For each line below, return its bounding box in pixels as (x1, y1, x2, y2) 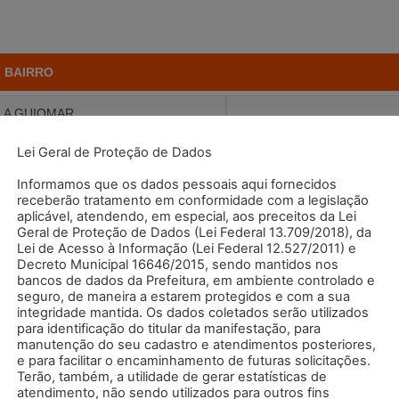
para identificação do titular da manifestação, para (17, 321, 321, 337)
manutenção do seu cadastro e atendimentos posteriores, (17, 337, 376, 353)
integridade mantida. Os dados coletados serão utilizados (17, 305, 369, 321)
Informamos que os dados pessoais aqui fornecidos (17, 176, 337, 192)
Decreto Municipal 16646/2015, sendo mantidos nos (17, 256, 338, 273)
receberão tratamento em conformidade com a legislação (17, 192, 369, 208)
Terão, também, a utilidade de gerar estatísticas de (17, 369, 327, 385)
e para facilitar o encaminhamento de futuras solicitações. (17, 353, 370, 369)
